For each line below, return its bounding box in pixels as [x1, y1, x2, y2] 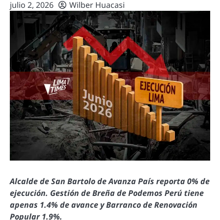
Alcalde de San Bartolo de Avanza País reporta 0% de [10, 175, 210, 187]
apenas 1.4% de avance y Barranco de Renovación [10, 199, 197, 210]
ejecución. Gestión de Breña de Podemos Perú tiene [10, 187, 204, 198]
